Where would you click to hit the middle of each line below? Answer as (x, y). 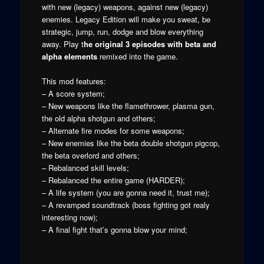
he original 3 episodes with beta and (150, 44)
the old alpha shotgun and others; (98, 118)
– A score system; (73, 94)
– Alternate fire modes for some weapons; (113, 131)
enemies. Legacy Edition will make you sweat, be (126, 19)
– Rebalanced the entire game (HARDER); (113, 180)
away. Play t (62, 44)
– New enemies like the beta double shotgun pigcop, (131, 143)
